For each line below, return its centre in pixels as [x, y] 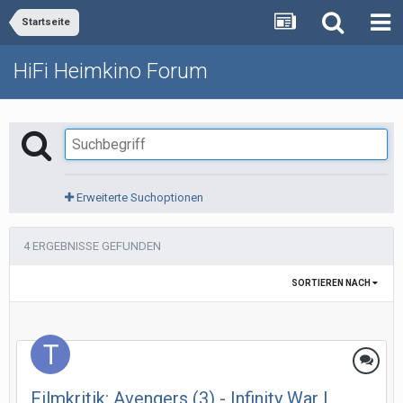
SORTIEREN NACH [332, 283]
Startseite [46, 22]
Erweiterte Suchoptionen [139, 197]
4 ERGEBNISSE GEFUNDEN [92, 246]
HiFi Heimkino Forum [111, 71]
